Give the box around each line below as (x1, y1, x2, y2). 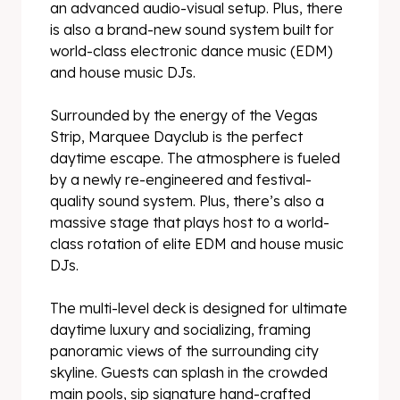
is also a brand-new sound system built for (50, 21, 334, 38)
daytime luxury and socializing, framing (50, 321, 311, 338)
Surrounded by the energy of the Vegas (50, 106, 318, 124)
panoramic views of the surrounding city (50, 342, 319, 360)
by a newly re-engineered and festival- (50, 171, 312, 188)
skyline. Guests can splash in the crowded (50, 363, 328, 381)
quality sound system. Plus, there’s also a (50, 192, 324, 210)
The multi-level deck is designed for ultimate (50, 299, 347, 317)
